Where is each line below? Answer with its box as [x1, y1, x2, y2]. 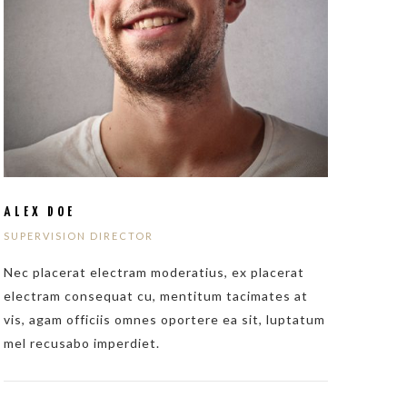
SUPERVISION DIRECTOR [4, 229, 154, 242]
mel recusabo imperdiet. [4, 335, 161, 352]
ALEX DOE [4, 204, 76, 219]
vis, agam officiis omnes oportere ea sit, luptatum [4, 312, 326, 328]
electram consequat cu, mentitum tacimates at [4, 288, 309, 304]
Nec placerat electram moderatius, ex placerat [4, 264, 305, 281]
